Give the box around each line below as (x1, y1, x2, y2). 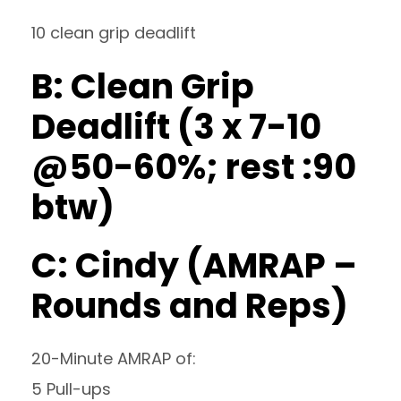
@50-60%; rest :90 (31, 143, 356, 191)
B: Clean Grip (31, 63, 254, 110)
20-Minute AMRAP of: (31, 347, 196, 370)
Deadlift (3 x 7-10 (31, 103, 321, 150)
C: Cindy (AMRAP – (31, 242, 357, 289)
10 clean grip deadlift (31, 21, 196, 44)
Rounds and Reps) (31, 282, 348, 329)
